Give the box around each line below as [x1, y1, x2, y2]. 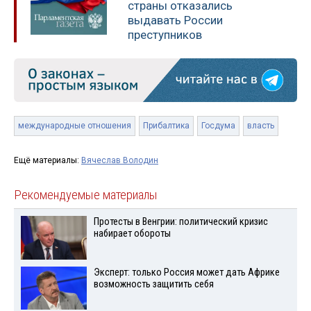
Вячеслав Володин [81, 155, 158, 165]
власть [247, 120, 274, 131]
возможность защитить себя [93, 278, 214, 290]
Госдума [201, 120, 235, 131]
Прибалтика [143, 120, 190, 131]
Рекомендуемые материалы [14, 187, 158, 203]
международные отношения [18, 120, 131, 131]
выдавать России [128, 12, 223, 27]
